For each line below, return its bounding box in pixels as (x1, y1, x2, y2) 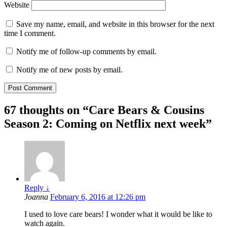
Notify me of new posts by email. (16, 65, 123, 74)
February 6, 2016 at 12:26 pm (50, 193, 145, 202)
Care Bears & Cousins (89, 103, 204, 117)
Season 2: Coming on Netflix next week (4, 117, 206, 131)
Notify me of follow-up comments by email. (16, 47, 157, 56)
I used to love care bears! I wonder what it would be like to (24, 210, 212, 219)
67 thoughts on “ (4, 103, 89, 117)
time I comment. (4, 29, 56, 38)
